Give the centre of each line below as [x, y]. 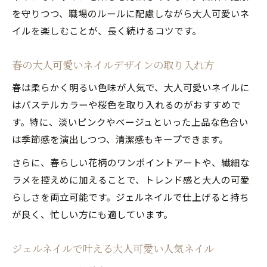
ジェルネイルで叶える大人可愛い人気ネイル [113, 248]
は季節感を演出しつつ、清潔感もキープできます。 [120, 139]
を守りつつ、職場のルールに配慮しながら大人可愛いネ [131, 13]
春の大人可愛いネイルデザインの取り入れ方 [113, 64]
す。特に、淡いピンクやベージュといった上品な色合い [130, 121]
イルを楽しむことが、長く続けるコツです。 [107, 30]
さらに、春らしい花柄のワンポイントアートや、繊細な [131, 162]
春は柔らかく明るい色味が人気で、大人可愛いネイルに [131, 87]
